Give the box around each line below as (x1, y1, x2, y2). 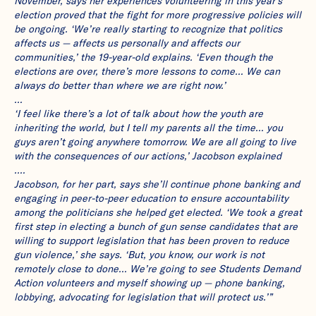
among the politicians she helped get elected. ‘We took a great (13, 205, 302, 219)
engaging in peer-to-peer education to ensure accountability (13, 191, 288, 205)
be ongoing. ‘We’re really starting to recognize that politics (13, 22, 282, 35)
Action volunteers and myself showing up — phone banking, (13, 276, 285, 289)
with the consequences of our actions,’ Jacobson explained (13, 149, 281, 162)
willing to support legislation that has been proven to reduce (13, 233, 289, 247)
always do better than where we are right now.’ (13, 78, 226, 92)
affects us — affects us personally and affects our (13, 36, 240, 49)
